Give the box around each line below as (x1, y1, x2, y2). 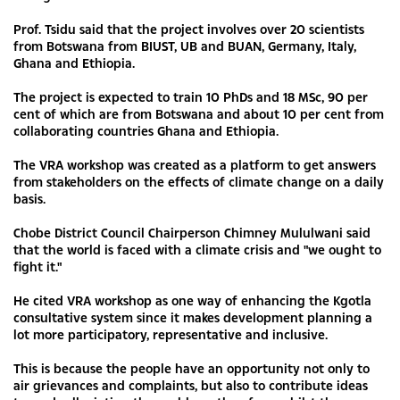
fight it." (13, 257, 62, 275)
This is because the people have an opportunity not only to (13, 359, 370, 377)
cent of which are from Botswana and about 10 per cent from (13, 104, 384, 122)
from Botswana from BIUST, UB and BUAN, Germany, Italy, (13, 37, 356, 54)
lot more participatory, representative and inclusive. (13, 325, 328, 343)
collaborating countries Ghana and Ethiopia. (13, 121, 279, 139)
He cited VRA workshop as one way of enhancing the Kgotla (13, 291, 371, 309)
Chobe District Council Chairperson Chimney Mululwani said (13, 223, 371, 241)
